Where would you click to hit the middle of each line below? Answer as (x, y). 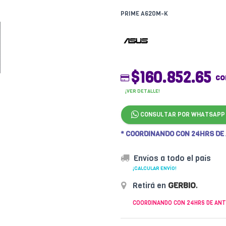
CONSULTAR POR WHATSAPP (182, 115)
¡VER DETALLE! (143, 91)
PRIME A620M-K (144, 14)
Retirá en (149, 185)
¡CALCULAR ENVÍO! (155, 168)
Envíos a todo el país (172, 158)
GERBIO (182, 185)
